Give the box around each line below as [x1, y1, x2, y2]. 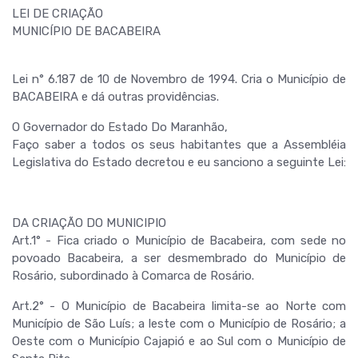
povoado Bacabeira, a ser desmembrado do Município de [12, 251, 346, 265]
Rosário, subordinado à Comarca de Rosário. [12, 268, 254, 283]
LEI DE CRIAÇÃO [12, 6, 103, 21]
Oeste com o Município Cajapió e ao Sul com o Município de [12, 334, 346, 348]
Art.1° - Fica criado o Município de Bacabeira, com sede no [12, 233, 346, 248]
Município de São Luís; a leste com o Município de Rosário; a [12, 316, 346, 331]
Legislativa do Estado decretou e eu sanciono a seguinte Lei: [12, 155, 346, 169]
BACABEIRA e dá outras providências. [12, 89, 219, 104]
